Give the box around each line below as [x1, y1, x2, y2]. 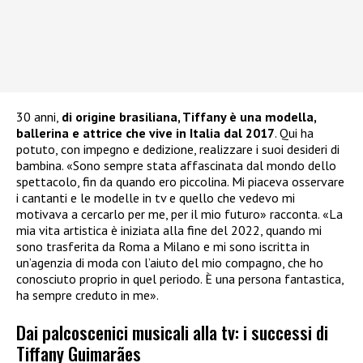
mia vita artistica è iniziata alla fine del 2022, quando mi [16, 222, 322, 239]
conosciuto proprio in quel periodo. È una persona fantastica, [16, 271, 344, 288]
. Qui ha [275, 125, 314, 142]
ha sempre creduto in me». [16, 287, 159, 304]
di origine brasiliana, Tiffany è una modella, [62, 109, 316, 126]
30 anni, [16, 109, 62, 126]
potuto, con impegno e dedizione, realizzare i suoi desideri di [16, 141, 340, 158]
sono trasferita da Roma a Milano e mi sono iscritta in [16, 238, 310, 255]
